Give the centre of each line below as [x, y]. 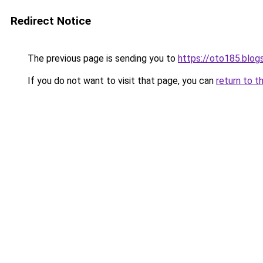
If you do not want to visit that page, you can [121, 81]
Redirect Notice [51, 21]
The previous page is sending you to [102, 58]
